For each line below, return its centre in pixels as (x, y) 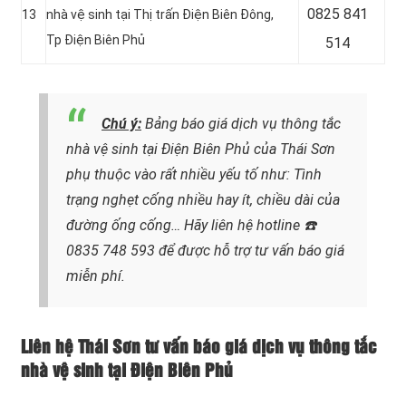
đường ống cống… (123, 225)
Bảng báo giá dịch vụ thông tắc (241, 123)
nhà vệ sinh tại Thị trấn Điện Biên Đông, (160, 14)
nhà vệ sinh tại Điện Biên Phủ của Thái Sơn (201, 149)
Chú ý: (121, 123)
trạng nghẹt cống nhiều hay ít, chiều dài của (203, 199)
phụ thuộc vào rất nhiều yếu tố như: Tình (194, 174)
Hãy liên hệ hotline (242, 225)
